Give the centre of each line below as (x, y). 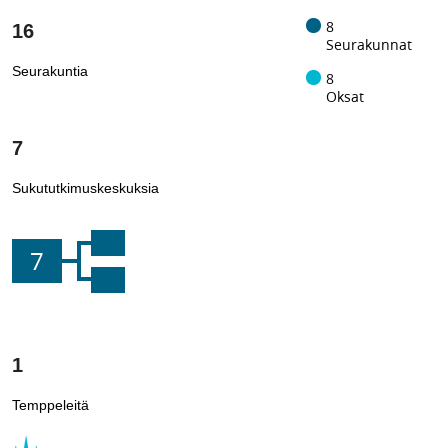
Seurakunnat (369, 44)
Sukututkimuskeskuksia (85, 187)
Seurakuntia (50, 70)
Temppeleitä (50, 404)
